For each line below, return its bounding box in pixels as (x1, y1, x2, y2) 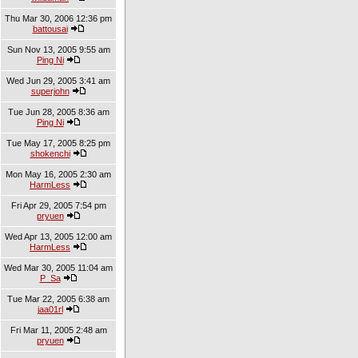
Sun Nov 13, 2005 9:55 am (6, 45, 110, 54)
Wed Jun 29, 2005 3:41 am (6, 76, 110, 86)
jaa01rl (37, 304, 63, 314)
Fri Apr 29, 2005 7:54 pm (10, 201, 106, 210)
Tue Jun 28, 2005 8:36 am (7, 107, 109, 117)
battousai (32, 24, 68, 34)
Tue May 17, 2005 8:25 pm (6, 138, 110, 148)
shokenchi (30, 149, 70, 158)
